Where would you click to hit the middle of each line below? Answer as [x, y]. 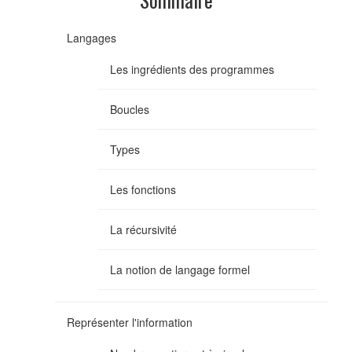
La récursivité [143, 229]
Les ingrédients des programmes [192, 69]
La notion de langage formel [180, 269]
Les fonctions [143, 189]
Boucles [130, 109]
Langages [92, 37]
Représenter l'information [130, 322]
